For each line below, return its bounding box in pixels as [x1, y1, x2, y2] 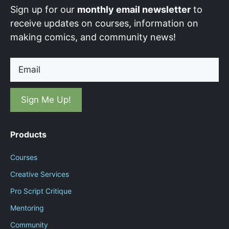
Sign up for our [10, 4, 77, 15]
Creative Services [10, 169, 69, 178]
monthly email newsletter [77, 4, 191, 15]
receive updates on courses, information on [10, 17, 198, 29]
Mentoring [10, 203, 44, 212]
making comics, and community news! [10, 31, 176, 42]
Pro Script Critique [10, 186, 72, 195]
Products [10, 129, 47, 140]
